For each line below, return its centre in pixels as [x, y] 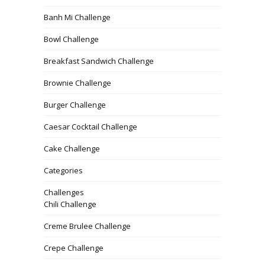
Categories [63, 170]
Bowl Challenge [71, 39]
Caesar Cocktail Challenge [91, 126]
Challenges [64, 192]
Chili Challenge [70, 204]
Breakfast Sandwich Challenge [99, 61]
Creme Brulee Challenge [87, 226]
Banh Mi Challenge [77, 17]
